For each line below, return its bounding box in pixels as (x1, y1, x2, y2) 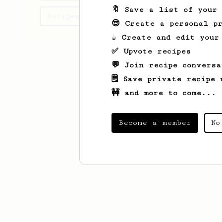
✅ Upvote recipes (111, 47, 191, 55)
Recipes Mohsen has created (47, 12, 172, 20)
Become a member (118, 118, 191, 127)
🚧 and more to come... (111, 89, 216, 97)
